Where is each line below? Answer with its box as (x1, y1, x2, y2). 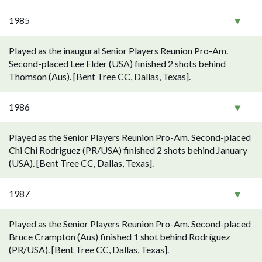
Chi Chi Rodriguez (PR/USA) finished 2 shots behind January (9, 144, 247, 156)
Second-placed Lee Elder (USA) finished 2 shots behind (9, 58, 226, 69)
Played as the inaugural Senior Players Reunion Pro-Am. (9, 45, 228, 56)
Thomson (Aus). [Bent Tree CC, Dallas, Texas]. (9, 71, 191, 82)
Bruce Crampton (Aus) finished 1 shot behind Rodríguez (9, 231, 230, 242)
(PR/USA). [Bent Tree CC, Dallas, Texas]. (9, 244, 169, 255)
